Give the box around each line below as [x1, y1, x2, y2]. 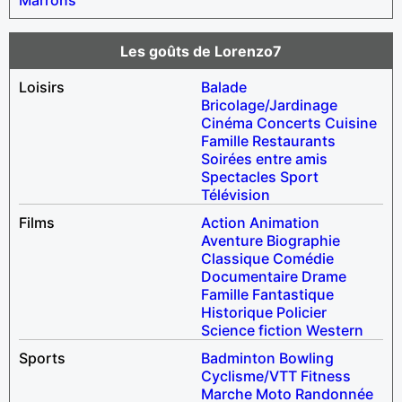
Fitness [301, 366, 351, 385]
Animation [249, 213, 319, 232]
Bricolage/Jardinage [201, 95, 337, 114]
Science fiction [201, 320, 302, 339]
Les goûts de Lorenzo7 [120, 41, 282, 60]
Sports [19, 348, 66, 367]
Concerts [257, 113, 321, 132]
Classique [201, 249, 269, 267]
